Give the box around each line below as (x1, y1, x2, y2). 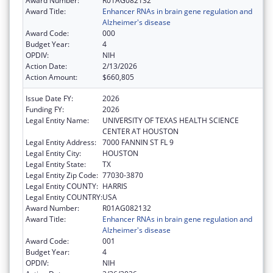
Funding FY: (26, 104, 64, 115)
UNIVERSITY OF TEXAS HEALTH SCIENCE (102, 115, 239, 126)
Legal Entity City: (26, 148, 81, 159)
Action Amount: (26, 72, 77, 83)
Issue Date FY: (26, 93, 73, 104)
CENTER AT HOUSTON (102, 126, 179, 137)
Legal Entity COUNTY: (26, 181, 98, 192)
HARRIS (102, 181, 127, 192)
